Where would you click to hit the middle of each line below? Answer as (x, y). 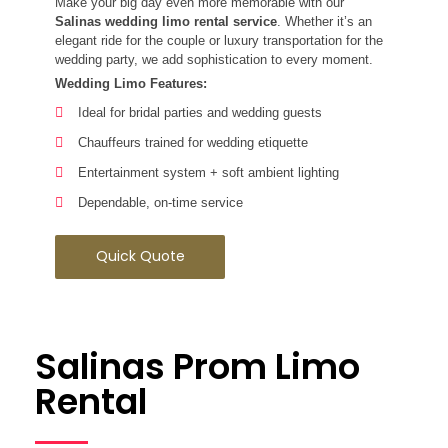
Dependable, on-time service (160, 203)
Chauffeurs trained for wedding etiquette (192, 143)
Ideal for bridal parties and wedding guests (199, 113)
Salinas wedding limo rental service (166, 22)
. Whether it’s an (324, 22)
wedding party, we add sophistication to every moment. (214, 60)
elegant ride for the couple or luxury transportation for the (219, 41)
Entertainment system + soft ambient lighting (208, 173)
